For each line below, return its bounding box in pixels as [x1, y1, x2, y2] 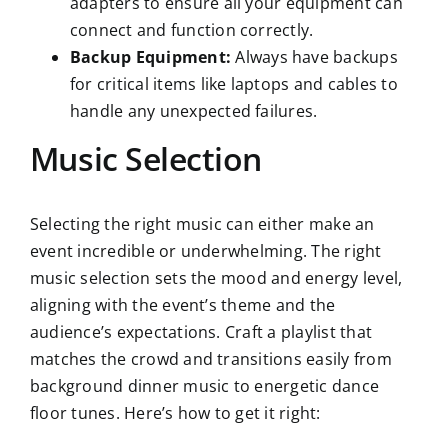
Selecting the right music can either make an [29, 212, 375, 235]
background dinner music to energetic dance [29, 374, 380, 397]
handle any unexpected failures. [69, 99, 318, 122]
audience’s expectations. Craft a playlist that [29, 320, 373, 343]
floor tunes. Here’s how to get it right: [29, 401, 321, 424]
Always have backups [231, 45, 398, 68]
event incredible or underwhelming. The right [29, 239, 382, 262]
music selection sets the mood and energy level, [29, 266, 403, 289]
